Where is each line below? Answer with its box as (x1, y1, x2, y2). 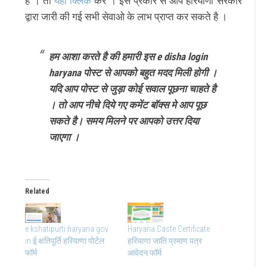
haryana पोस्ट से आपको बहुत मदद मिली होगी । (49, 66, 218, 79)
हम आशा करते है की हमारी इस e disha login (49, 50, 208, 63)
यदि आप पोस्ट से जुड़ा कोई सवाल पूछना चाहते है (49, 82, 216, 95)
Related (25, 187, 50, 195)
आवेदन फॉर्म (128, 247, 162, 257)
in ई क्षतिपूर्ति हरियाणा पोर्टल (25, 235, 105, 246)
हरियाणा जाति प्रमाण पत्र (128, 235, 202, 246)
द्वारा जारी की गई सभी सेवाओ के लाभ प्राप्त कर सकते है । (25, 10, 228, 23)
